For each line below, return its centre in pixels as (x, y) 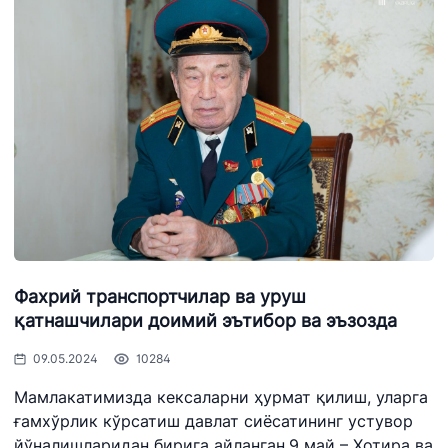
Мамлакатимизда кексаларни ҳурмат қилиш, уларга (221, 397)
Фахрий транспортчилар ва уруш (160, 296)
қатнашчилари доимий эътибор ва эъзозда (205, 320)
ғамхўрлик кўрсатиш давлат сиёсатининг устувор (213, 421)
